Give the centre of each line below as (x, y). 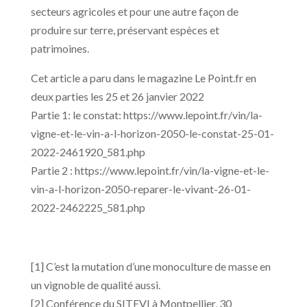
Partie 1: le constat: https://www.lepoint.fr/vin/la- (146, 114)
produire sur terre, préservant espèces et (125, 29)
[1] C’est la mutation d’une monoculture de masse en (150, 266)
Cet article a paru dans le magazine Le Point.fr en (143, 77)
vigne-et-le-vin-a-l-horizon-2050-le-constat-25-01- (152, 133)
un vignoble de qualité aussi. (95, 284)
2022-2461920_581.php (88, 151)
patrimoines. (60, 48)
